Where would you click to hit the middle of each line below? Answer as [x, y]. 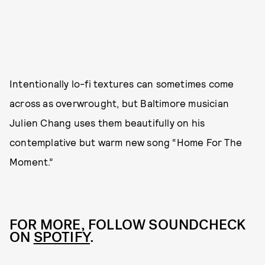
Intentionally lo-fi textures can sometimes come [122, 83]
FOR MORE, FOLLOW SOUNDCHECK [128, 225]
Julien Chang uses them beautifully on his [107, 122]
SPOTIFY [62, 237]
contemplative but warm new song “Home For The [126, 142]
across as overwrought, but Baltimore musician [119, 103]
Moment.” [32, 161]
